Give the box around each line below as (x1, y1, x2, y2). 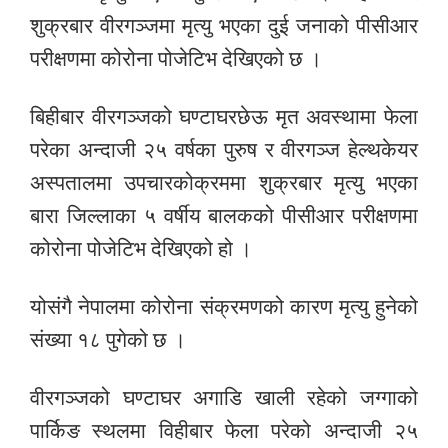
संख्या (30, 323, 72, 353)
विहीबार (158, 414, 213, 444)
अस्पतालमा (30, 166, 112, 196)
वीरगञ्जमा (100, 9, 175, 39)
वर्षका (175, 133, 217, 163)
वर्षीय (163, 199, 201, 229)
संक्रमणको (199, 290, 284, 320)
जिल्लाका (66, 199, 136, 229)
